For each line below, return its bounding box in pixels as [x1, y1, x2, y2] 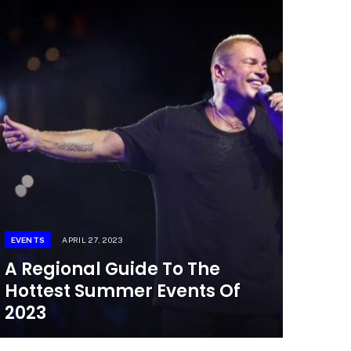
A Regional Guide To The [4, 256, 220, 281]
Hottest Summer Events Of [4, 278, 241, 303]
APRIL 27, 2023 [62, 234, 123, 244]
